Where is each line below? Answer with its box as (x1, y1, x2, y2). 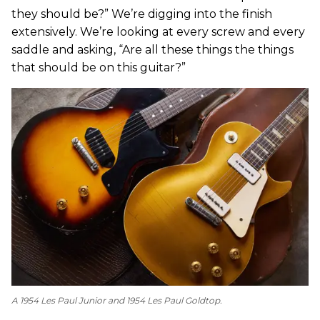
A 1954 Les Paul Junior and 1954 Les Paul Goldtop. (11, 295, 222, 306)
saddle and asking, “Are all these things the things (11, 43, 294, 57)
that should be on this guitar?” (11, 61, 186, 75)
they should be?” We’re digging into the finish (11, 7, 272, 21)
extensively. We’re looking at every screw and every (11, 25, 305, 39)
